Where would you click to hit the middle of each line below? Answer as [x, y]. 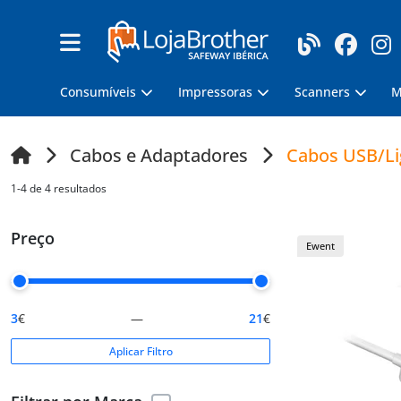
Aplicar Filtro [141, 351]
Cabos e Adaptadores [159, 155]
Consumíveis [98, 92]
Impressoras [215, 92]
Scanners [322, 92]
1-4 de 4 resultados [59, 188]
